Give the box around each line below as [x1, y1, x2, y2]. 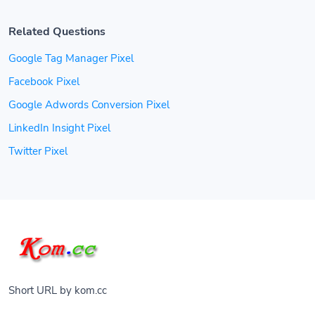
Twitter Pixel [8, 144, 67, 158]
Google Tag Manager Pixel [8, 51, 134, 65]
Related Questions [8, 24, 105, 39]
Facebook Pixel [8, 75, 79, 89]
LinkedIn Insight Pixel [8, 121, 110, 135]
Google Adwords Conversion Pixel [8, 98, 169, 112]
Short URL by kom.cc [8, 283, 107, 297]
